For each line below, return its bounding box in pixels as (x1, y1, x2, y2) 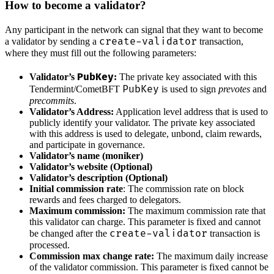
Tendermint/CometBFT (29, 84, 122, 95)
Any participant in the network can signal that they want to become (5, 24, 263, 35)
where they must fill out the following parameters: (5, 48, 196, 59)
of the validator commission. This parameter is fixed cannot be (29, 262, 268, 273)
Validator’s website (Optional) (29, 161, 152, 172)
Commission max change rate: (29, 251, 154, 262)
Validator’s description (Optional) (29, 172, 168, 183)
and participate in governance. (29, 139, 145, 150)
